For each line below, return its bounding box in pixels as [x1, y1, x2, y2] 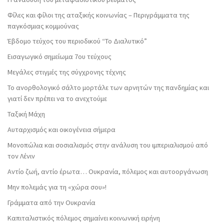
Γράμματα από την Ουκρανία [7, 197, 95, 207]
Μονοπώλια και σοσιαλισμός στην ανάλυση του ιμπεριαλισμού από [7, 140, 208, 149]
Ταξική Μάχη [7, 109, 45, 119]
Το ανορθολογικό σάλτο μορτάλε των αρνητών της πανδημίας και [7, 83, 209, 92]
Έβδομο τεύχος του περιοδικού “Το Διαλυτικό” [7, 36, 147, 46]
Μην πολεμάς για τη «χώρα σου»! [7, 182, 106, 191]
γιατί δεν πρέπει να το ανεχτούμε [7, 94, 107, 103]
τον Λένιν [7, 151, 35, 160]
